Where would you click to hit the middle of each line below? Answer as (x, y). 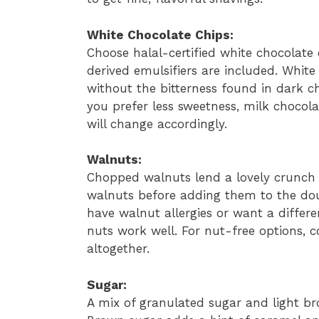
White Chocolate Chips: (160, 35)
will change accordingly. (157, 124)
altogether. (118, 249)
